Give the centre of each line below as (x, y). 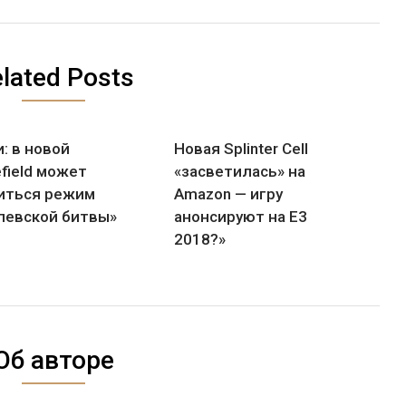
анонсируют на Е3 (241, 217)
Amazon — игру (229, 194)
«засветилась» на (240, 172)
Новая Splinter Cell (242, 149)
